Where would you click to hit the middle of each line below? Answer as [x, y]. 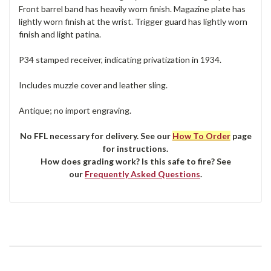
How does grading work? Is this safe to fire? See [135, 162]
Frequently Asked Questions [142, 174]
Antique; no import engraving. [75, 111]
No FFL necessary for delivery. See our [96, 136]
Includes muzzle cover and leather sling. [93, 85]
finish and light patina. [60, 34]
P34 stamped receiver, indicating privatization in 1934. [120, 60]
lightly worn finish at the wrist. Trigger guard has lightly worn [133, 22]
